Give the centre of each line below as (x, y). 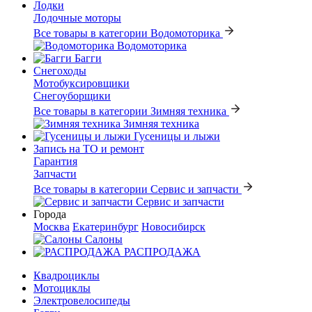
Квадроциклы (67, 275)
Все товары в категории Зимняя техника (130, 111)
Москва (52, 227)
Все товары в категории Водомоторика (127, 33)
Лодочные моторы (77, 18)
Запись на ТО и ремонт (89, 149)
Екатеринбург (106, 227)
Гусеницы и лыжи (177, 136)
